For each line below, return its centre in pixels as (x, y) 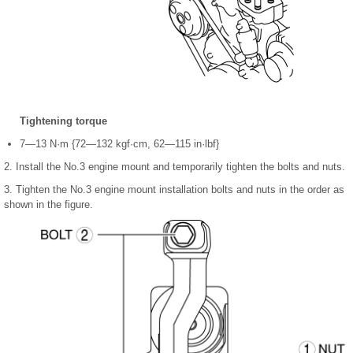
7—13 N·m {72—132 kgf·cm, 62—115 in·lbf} (119, 143)
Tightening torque (63, 121)
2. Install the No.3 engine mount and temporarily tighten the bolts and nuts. (175, 166)
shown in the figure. (48, 204)
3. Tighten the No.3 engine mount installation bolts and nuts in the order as (174, 189)
